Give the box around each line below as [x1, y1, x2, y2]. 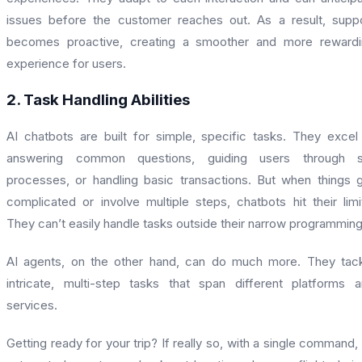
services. [6, 297, 57, 314]
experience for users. [6, 56, 126, 72]
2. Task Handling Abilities [6, 90, 190, 110]
